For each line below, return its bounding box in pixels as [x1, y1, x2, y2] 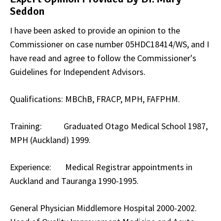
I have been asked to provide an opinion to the [10, 24, 180, 36]
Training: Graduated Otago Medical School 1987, [10, 120, 208, 132]
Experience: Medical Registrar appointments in [10, 161, 192, 173]
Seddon [10, 4, 44, 18]
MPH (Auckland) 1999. [10, 134, 91, 146]
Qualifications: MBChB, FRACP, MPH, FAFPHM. [10, 93, 180, 105]
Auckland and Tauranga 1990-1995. [10, 175, 139, 186]
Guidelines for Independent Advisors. [10, 66, 146, 77]
